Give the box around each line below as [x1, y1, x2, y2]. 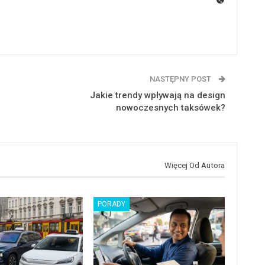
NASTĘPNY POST [149, 75, 213, 83]
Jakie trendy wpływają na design [89, 90, 225, 101]
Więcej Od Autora [164, 161, 225, 170]
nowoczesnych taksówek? [115, 102, 225, 113]
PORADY [98, 199, 126, 208]
